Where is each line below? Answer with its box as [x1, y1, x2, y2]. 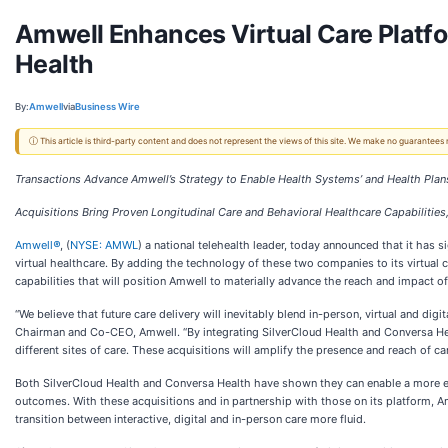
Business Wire [75, 100, 140, 112]
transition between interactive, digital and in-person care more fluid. [15, 412, 366, 426]
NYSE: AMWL [70, 238, 138, 252]
